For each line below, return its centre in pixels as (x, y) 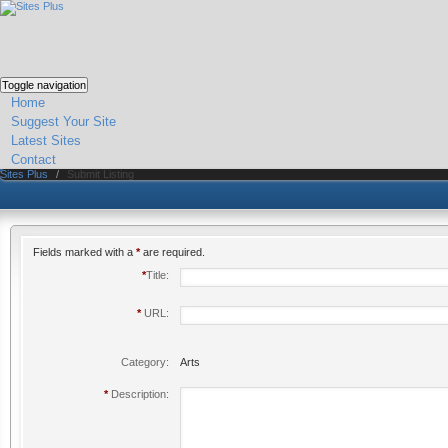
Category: (144, 361)
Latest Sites (45, 140)
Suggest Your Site (63, 121)
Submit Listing (100, 174)
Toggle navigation (44, 85)
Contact (33, 159)
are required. (172, 252)
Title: (157, 275)
